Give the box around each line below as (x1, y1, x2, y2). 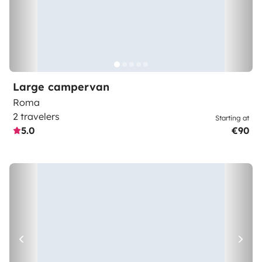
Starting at (215, 113, 249, 122)
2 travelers (13, 111, 60, 122)
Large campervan (13, 80, 109, 94)
